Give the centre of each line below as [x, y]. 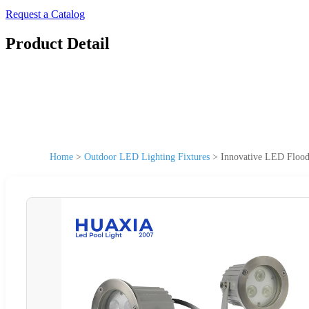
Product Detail [58, 43]
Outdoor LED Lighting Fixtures [147, 157]
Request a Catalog [45, 14]
